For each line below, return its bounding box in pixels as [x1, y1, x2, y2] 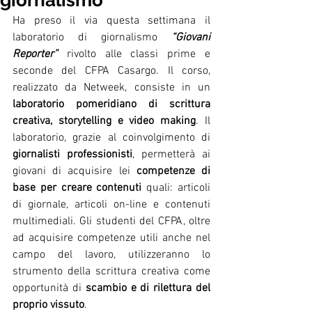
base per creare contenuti [13, 181, 147, 195]
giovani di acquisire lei [13, 164, 130, 178]
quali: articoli [146, 181, 211, 195]
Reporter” [13, 47, 58, 61]
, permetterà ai [132, 148, 210, 162]
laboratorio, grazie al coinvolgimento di [13, 131, 210, 145]
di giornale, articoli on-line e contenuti [13, 198, 210, 212]
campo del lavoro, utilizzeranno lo [13, 248, 210, 262]
